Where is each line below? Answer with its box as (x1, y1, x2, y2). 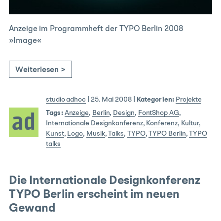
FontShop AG (138, 110, 179, 117)
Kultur (181, 120, 199, 127)
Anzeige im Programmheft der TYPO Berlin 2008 (9, 25, 184, 34)
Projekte (176, 96, 202, 104)
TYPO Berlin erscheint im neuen (9, 189, 180, 201)
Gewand (9, 203, 55, 215)
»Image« (9, 37, 41, 45)
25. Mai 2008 (90, 96, 132, 104)
